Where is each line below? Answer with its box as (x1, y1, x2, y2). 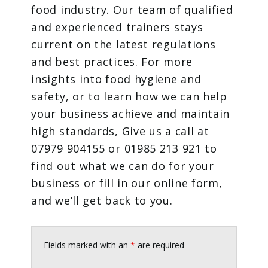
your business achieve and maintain (31, 106, 230, 121)
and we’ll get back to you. (31, 193, 176, 208)
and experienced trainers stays (31, 20, 203, 35)
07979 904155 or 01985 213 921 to (31, 141, 217, 156)
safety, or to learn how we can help (31, 89, 227, 104)
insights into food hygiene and (31, 72, 202, 87)
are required (135, 239, 185, 251)
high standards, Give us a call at (31, 124, 209, 139)
